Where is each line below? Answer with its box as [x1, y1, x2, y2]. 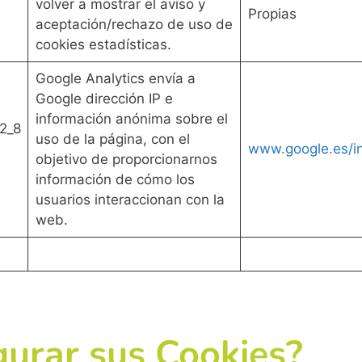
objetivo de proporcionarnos [35, 150, 217, 167]
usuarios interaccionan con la [35, 191, 225, 208]
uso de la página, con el [35, 130, 190, 147]
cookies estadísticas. [35, 36, 175, 53]
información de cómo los [35, 170, 195, 187]
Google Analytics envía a [35, 69, 196, 86]
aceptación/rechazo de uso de [35, 15, 233, 32]
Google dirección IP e [35, 90, 173, 107]
